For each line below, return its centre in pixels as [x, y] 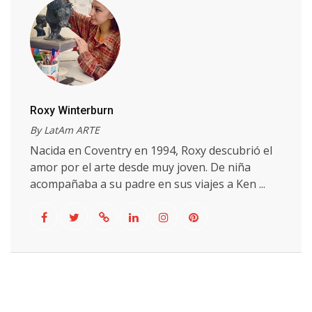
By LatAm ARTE [65, 130]
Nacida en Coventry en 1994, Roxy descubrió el [151, 150]
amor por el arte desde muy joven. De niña [140, 167]
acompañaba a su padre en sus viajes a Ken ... [148, 184]
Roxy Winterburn [72, 110]
